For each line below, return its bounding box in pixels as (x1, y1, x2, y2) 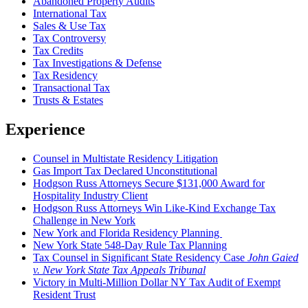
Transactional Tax (33, 82, 110, 94)
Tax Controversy (33, 32, 106, 45)
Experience (5, 120, 85, 138)
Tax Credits (33, 45, 83, 57)
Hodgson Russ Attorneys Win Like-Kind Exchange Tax (33, 201, 276, 214)
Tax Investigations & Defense (33, 57, 162, 69)
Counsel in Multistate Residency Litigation (33, 152, 218, 164)
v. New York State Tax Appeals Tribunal (33, 263, 206, 276)
